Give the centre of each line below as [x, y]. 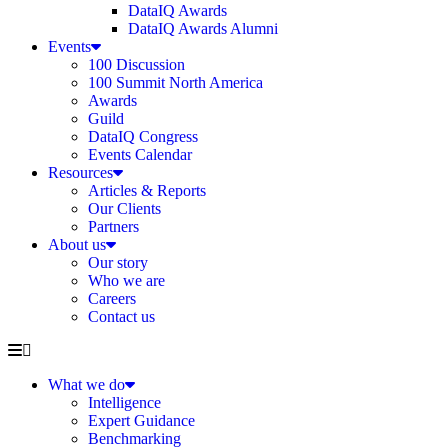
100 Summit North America [175, 82]
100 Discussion [136, 64]
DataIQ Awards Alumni [203, 28]
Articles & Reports [147, 190]
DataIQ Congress [143, 136]
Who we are [126, 280]
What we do [86, 384]
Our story [118, 262]
